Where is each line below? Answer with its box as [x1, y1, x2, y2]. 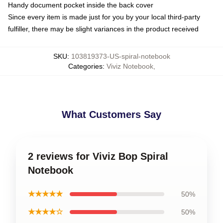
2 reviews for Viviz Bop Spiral [28, 150, 168, 162]
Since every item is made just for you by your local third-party [8, 12, 200, 21]
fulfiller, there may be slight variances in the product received [8, 24, 199, 33]
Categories [68, 62, 103, 70]
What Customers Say [62, 109, 161, 120]
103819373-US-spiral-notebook [71, 52, 170, 60]
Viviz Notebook [106, 62, 153, 70]
